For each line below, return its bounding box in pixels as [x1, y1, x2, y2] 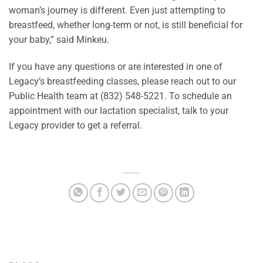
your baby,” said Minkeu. [9, 34, 109, 46]
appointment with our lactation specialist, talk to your [9, 105, 228, 117]
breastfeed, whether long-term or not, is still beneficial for [9, 19, 242, 31]
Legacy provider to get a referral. [9, 120, 142, 131]
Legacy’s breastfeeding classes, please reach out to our [9, 76, 236, 87]
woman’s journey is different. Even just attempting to [9, 5, 225, 16]
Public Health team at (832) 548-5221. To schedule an [9, 90, 232, 102]
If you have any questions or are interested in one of [9, 61, 222, 73]
